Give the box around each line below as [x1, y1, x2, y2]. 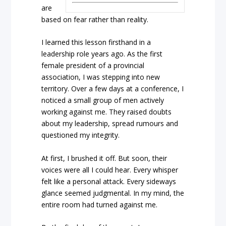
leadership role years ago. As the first [41, 49, 163, 59]
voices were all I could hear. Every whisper [41, 164, 179, 175]
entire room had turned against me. [41, 199, 158, 209]
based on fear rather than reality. [41, 14, 149, 24]
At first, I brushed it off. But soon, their [41, 153, 167, 163]
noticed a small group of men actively [41, 95, 164, 105]
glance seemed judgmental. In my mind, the [41, 188, 185, 198]
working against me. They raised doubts [41, 107, 172, 117]
